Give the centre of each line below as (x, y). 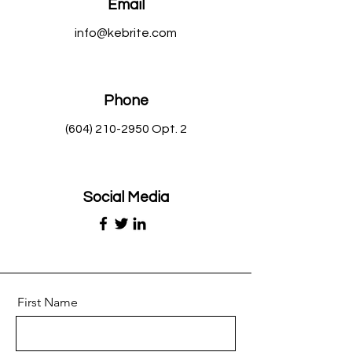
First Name (48, 302)
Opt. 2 (168, 129)
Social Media (126, 197)
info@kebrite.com (126, 33)
